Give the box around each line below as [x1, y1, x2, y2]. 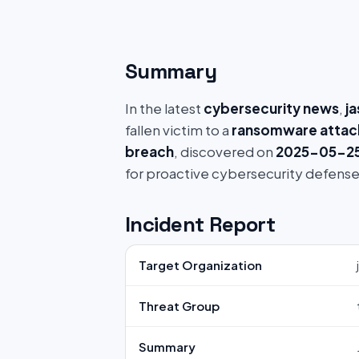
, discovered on [174, 143, 276, 160]
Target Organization [139, 257, 262, 272]
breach [125, 143, 174, 160]
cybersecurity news [204, 99, 339, 117]
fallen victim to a [125, 121, 232, 139]
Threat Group [139, 298, 220, 313]
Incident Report [125, 211, 276, 238]
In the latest [125, 99, 204, 117]
